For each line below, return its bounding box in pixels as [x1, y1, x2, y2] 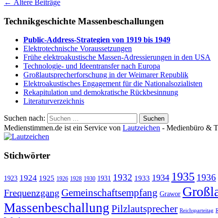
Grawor [160, 190, 181, 198]
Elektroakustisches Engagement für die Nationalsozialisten [23, 79, 202, 88]
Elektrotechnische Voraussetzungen [23, 44, 132, 53]
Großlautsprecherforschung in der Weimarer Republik [23, 71, 188, 79]
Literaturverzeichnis [23, 97, 84, 106]
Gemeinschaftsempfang [61, 186, 158, 199]
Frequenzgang [4, 187, 59, 198]
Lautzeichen [123, 124, 160, 132]
